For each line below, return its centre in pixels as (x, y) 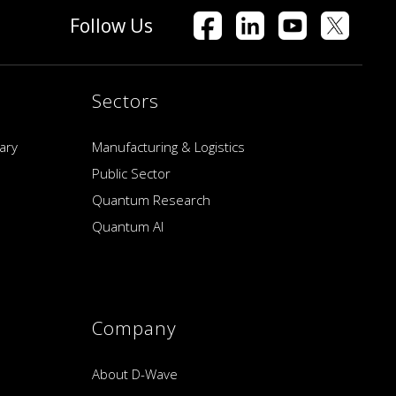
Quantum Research (151, 200)
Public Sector (131, 174)
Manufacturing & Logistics (168, 147)
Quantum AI (127, 227)
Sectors (125, 101)
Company (134, 328)
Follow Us (111, 26)
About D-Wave (134, 374)
